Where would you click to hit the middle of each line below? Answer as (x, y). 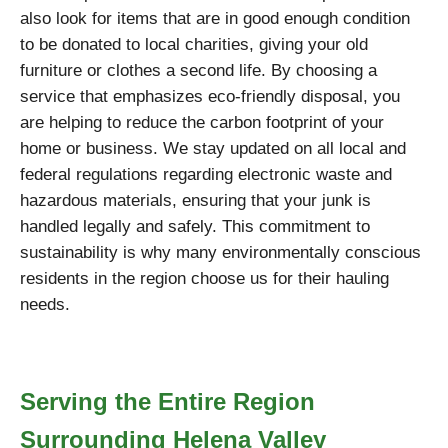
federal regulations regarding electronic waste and (206, 174)
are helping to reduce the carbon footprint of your (202, 122)
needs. (45, 304)
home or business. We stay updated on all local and (213, 148)
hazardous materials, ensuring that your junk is (195, 200)
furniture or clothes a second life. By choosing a (198, 70)
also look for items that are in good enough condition (215, 18)
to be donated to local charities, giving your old (194, 44)
